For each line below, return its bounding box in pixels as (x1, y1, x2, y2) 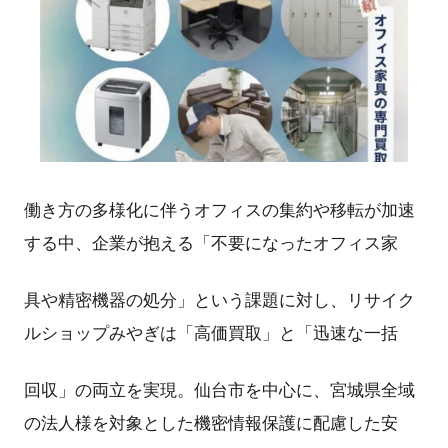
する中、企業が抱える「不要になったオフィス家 (24, 233, 398, 253)
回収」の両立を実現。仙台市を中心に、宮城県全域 (24, 379, 415, 400)
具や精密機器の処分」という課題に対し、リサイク (24, 289, 415, 310)
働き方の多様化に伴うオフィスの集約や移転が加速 (24, 200, 415, 220)
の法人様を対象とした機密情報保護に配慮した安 (24, 412, 398, 433)
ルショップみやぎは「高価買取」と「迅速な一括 (24, 322, 398, 343)
